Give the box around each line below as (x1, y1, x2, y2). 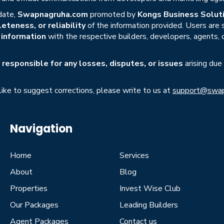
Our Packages (10, 199, 58, 210)
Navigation (10, 120, 72, 136)
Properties (10, 182, 47, 194)
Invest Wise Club (119, 182, 180, 194)
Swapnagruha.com (17, 8, 88, 20)
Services (119, 149, 149, 161)
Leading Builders (119, 199, 178, 210)
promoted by (88, 8, 137, 20)
